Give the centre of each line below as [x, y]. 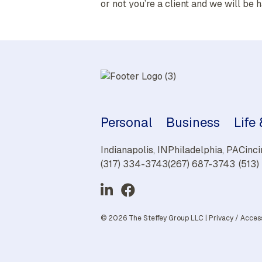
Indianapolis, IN [134, 150]
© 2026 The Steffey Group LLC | [155, 218]
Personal [126, 122]
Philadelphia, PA [203, 150]
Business [193, 122]
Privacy [221, 218]
